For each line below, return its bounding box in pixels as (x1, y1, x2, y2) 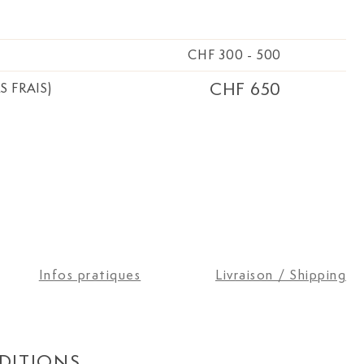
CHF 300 (188, 46, 244, 63)
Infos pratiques (38, 266, 141, 284)
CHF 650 (209, 77, 281, 100)
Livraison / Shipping (215, 266, 346, 284)
